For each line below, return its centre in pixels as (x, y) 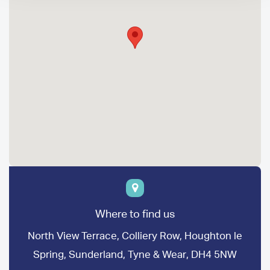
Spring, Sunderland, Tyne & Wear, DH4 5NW (135, 255)
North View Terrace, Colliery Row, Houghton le (135, 236)
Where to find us (135, 214)
